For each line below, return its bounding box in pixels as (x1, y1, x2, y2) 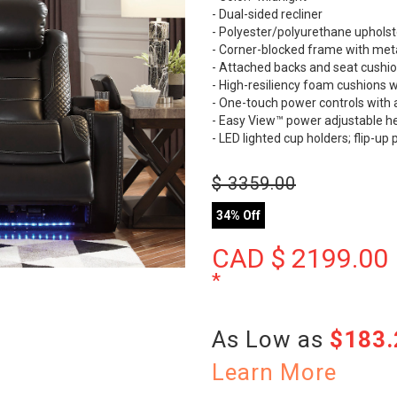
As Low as (212, 326, 330, 353)
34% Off (216, 208, 261, 222)
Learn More (212, 359, 337, 385)
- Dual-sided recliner (212, 7, 323, 21)
